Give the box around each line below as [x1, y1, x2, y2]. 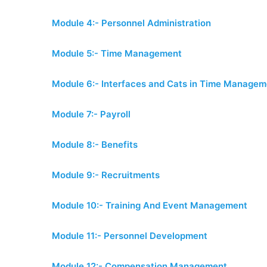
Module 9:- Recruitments [52, 169, 160, 181]
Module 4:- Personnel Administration [52, 17, 211, 29]
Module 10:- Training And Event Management [52, 199, 247, 211]
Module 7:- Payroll [52, 108, 131, 120]
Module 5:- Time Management [52, 47, 182, 59]
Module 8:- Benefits [52, 138, 138, 150]
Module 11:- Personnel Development [52, 229, 207, 241]
